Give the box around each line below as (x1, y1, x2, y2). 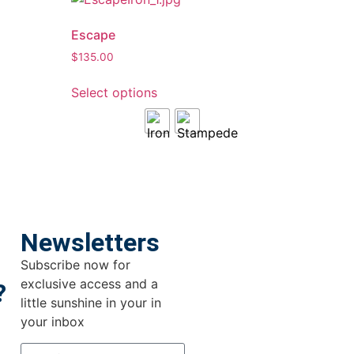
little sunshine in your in (21, 295, 161, 311)
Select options (71, 85, 158, 101)
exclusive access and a (21, 276, 158, 292)
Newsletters (21, 228, 160, 258)
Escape (71, 27, 116, 43)
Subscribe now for (21, 257, 130, 273)
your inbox (21, 314, 85, 330)
